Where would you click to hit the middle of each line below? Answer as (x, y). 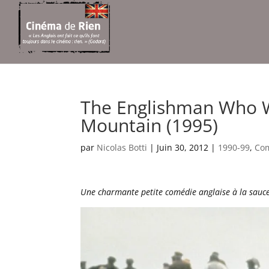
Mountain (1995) (150, 125)
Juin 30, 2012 (183, 147)
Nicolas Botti (122, 147)
